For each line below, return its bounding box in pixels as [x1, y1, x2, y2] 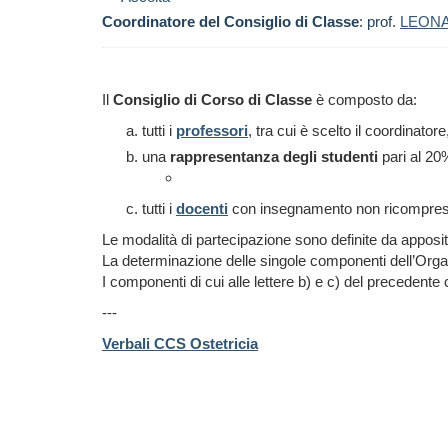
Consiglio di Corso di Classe [113, 91, 312, 108]
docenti [176, 200, 228, 217]
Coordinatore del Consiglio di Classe [102, 13, 359, 30]
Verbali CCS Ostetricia [102, 335, 258, 352]
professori [176, 122, 248, 139]
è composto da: [312, 91, 417, 108]
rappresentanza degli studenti [170, 148, 382, 165]
